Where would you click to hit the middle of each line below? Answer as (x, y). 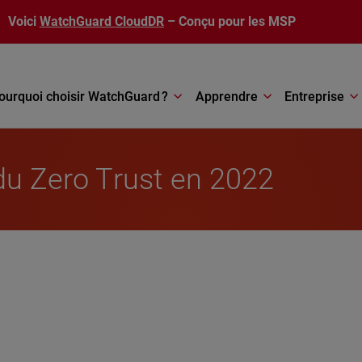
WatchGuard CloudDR (102, 21)
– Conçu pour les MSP (230, 21)
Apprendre (226, 96)
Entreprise (315, 96)
